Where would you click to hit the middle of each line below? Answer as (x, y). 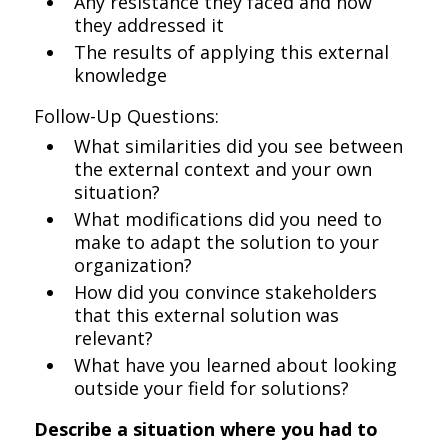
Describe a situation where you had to (206, 429)
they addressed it (149, 25)
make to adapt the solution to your (227, 242)
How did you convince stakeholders (226, 292)
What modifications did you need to (228, 219)
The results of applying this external (232, 52)
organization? (133, 265)
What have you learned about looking (236, 365)
